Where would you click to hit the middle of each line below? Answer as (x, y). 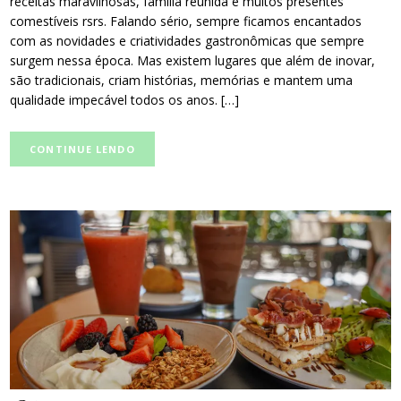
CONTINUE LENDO (82, 149)
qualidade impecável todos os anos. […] (125, 99)
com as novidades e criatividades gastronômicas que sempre (188, 40)
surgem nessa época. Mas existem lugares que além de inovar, (193, 60)
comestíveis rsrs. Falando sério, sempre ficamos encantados (186, 21)
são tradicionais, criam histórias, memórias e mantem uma (182, 80)
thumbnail (38, 239)
